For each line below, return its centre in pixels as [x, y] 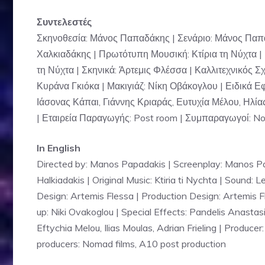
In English [59, 148]
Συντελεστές [64, 22]
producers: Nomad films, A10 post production [131, 244]
